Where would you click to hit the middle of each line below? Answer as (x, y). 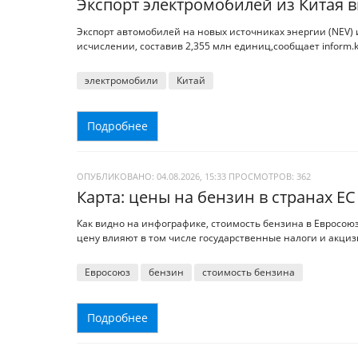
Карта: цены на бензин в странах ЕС (216, 197)
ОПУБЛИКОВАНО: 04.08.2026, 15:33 (151, 176)
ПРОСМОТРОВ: (263, 176)
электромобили (121, 80)
